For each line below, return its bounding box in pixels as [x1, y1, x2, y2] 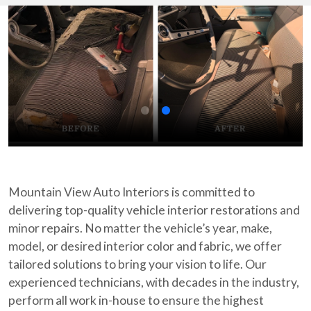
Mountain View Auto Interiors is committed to [8, 184, 255, 199]
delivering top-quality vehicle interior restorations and [8, 202, 300, 217]
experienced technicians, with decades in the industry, [8, 274, 299, 289]
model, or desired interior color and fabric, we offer [8, 238, 282, 253]
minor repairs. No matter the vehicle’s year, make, [8, 220, 272, 235]
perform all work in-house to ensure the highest [8, 292, 264, 308]
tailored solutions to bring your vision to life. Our [8, 256, 267, 271]
